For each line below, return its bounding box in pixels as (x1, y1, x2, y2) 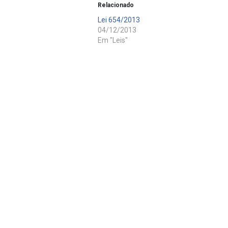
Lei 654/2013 (98, 15, 140, 24)
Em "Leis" (98, 36, 128, 44)
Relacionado (98, 1, 134, 9)
